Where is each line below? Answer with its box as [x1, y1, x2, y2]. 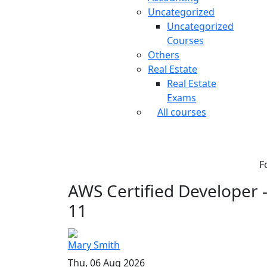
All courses [157, 105, 206, 119]
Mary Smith [68, 238, 120, 252]
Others [148, 48, 179, 61]
